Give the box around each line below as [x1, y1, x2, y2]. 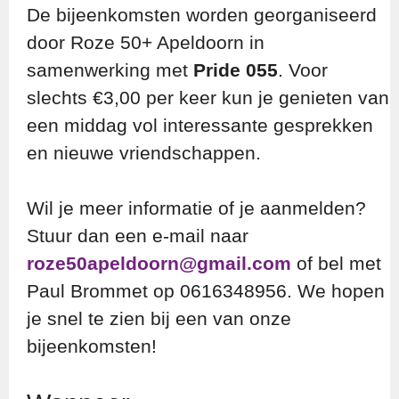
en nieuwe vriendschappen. [27, 142, 261, 163]
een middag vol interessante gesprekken [27, 114, 373, 135]
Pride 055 [193, 59, 278, 80]
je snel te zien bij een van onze [27, 308, 291, 330]
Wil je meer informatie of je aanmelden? [27, 198, 366, 219]
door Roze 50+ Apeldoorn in [27, 31, 265, 53]
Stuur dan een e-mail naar [27, 225, 248, 247]
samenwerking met [27, 59, 193, 80]
